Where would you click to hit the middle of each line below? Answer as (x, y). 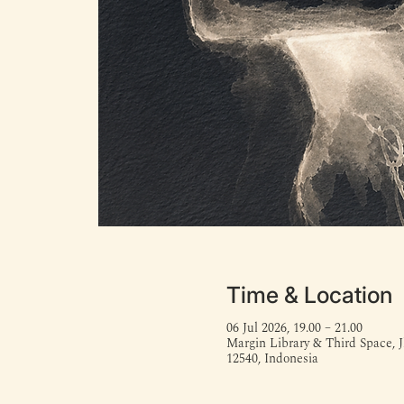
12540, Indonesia (272, 358)
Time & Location (309, 294)
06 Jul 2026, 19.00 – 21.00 (294, 328)
